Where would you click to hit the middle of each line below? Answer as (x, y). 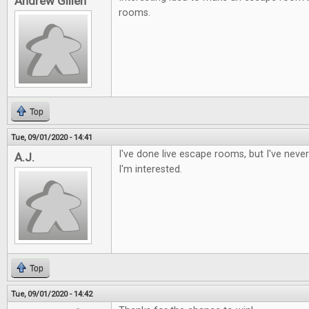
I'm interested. (150, 169)
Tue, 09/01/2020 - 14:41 (52, 137)
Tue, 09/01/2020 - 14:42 (52, 294)
